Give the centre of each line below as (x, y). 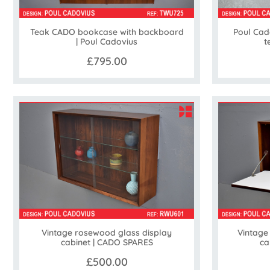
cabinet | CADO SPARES (107, 242)
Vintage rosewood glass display (107, 232)
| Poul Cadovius (107, 42)
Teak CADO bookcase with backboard (107, 32)
